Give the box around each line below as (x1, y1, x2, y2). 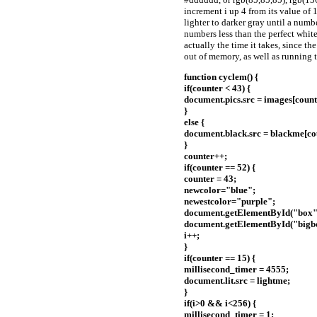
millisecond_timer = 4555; (184, 264, 289, 275)
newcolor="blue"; (184, 185, 255, 196)
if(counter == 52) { (184, 162, 255, 173)
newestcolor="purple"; (184, 196, 275, 207)
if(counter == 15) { (184, 253, 255, 264)
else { (184, 117, 204, 128)
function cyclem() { (184, 71, 258, 83)
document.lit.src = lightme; (184, 275, 290, 287)
